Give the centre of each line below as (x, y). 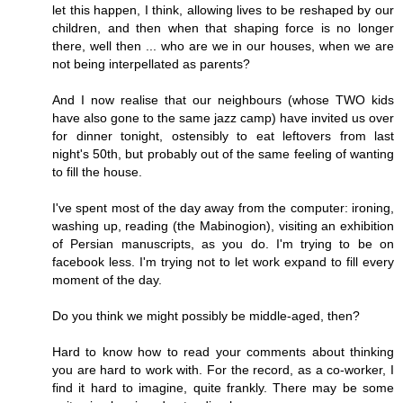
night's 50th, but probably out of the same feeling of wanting (223, 154)
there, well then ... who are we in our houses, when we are (223, 46)
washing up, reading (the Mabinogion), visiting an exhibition (223, 226)
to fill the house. (97, 172)
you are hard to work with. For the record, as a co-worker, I (223, 370)
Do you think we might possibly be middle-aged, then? (206, 316)
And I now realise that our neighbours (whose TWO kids (223, 100)
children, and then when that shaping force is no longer (223, 28)
